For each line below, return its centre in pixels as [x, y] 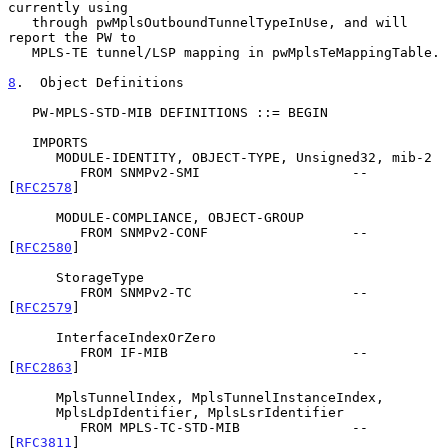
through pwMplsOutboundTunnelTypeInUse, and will [20, 22]
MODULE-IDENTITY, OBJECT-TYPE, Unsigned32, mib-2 [32, 157]
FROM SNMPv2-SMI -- [44, 172]
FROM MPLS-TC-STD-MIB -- [44, 427]
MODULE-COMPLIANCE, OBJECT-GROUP [32, 217]
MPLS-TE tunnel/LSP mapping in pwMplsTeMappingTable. [20, 52]
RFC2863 [44, 367]
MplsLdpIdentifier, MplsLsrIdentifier [32, 412]
